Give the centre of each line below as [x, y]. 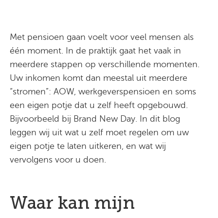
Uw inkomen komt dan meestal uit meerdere [99, 78]
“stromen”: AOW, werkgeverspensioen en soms [103, 91]
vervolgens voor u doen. [58, 160]
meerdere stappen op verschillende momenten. [105, 64]
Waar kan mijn [72, 202]
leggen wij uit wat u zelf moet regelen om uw [99, 132]
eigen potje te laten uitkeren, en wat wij [88, 146]
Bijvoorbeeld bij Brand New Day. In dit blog [95, 119]
